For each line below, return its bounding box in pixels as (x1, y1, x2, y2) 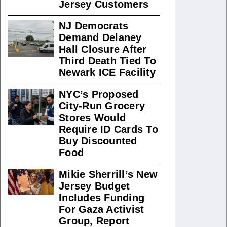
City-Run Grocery (59, 100, 145, 111)
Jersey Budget (59, 180, 130, 192)
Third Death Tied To (59, 55, 156, 66)
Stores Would (59, 112, 126, 123)
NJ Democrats (59, 20, 128, 31)
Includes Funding (59, 192, 144, 203)
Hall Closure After (59, 44, 147, 55)
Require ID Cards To (59, 124, 158, 135)
